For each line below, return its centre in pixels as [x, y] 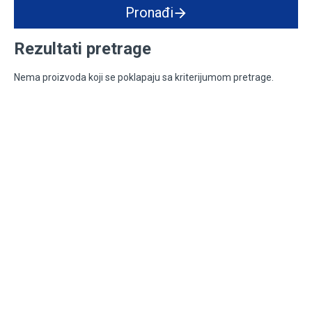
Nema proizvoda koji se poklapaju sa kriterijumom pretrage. [144, 77]
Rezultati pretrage [83, 49]
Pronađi [149, 13]
